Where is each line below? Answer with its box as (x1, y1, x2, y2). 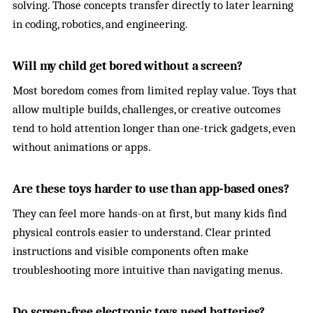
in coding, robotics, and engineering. (13, 17, 189, 31)
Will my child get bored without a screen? (13, 59, 243, 73)
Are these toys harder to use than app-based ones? (13, 182, 289, 196)
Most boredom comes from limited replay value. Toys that (13, 84, 298, 98)
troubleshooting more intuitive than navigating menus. (13, 263, 284, 277)
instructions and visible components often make (13, 245, 249, 259)
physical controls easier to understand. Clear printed (13, 226, 272, 240)
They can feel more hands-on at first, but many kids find (13, 207, 288, 221)
